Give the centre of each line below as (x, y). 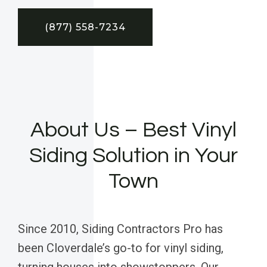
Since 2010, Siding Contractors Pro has (120, 229)
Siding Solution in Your (133, 155)
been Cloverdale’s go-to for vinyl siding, (121, 248)
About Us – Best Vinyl (133, 130)
